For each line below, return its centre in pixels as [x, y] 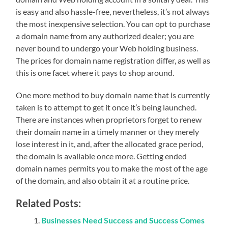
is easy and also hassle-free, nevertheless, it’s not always [113, 11]
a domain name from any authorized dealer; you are [105, 36]
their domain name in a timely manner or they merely [108, 131]
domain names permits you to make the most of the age [112, 168]
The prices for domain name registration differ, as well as [113, 60]
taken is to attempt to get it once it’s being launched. [106, 107]
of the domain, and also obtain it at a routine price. [103, 180]
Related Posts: [49, 203]
